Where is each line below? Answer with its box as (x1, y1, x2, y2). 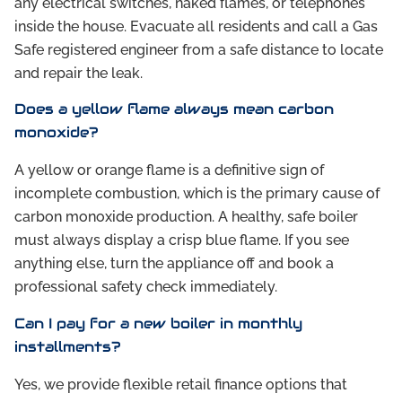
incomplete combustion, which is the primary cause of (14, 185, 380, 203)
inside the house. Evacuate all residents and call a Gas (14, 17, 378, 35)
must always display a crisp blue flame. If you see (14, 232, 349, 249)
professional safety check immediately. (14, 278, 277, 296)
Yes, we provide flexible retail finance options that (14, 375, 347, 393)
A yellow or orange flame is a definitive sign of (14, 162, 324, 179)
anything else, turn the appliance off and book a (14, 255, 334, 273)
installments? (14, 336, 121, 356)
